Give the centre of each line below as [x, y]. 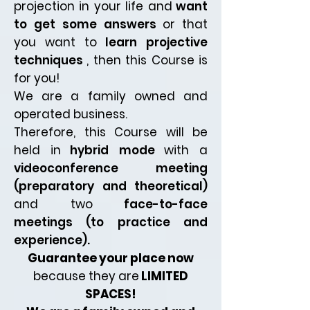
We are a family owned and [111, 97]
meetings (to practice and [111, 222]
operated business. [71, 115]
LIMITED [165, 276]
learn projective [156, 43]
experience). [52, 240]
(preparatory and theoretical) [111, 186]
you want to [55, 43]
